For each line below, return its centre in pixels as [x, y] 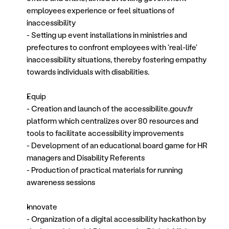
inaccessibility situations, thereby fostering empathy [117, 59]
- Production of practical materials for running [105, 170]
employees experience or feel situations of [100, 10]
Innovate [42, 207]
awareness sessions [61, 182]
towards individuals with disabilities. [88, 72]
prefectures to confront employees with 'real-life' [112, 47]
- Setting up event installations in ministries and [107, 35]
